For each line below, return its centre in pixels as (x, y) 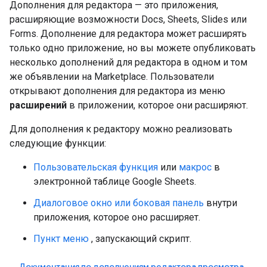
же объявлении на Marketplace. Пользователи (112, 76)
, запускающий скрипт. (140, 238)
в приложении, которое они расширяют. (157, 105)
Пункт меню (61, 238)
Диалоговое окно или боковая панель (119, 203)
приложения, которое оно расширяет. (117, 217)
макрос (195, 167)
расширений (38, 105)
